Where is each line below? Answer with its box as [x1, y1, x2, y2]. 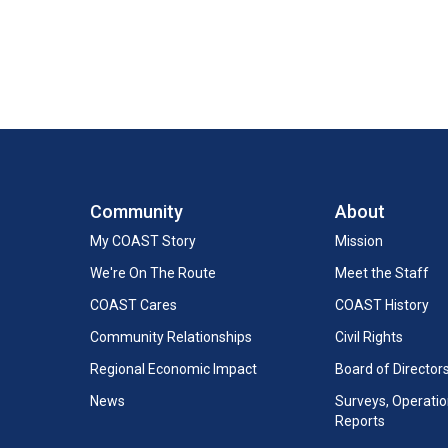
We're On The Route [90, 265, 216, 281]
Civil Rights [334, 329, 403, 345]
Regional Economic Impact [90, 361, 257, 377]
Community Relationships [90, 329, 252, 345]
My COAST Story [90, 233, 196, 249]
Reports [334, 413, 385, 429]
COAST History [334, 297, 429, 313]
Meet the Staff [334, 265, 429, 281]
